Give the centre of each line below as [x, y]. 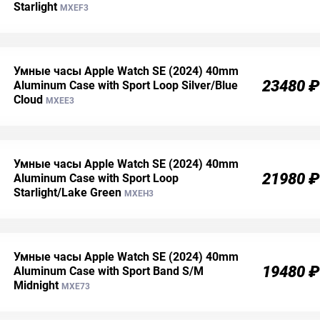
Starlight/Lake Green [67, 193]
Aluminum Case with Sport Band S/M [109, 271]
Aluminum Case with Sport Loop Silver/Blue [126, 86]
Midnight [36, 286]
